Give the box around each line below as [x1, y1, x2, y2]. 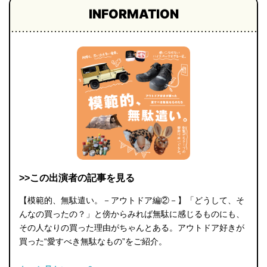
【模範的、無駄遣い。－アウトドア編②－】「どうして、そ [19, 195, 244, 205]
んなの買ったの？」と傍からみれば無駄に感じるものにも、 [19, 209, 244, 219]
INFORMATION [88, 6, 179, 21]
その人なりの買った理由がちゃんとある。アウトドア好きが [19, 222, 244, 232]
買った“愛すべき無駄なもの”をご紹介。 [19, 236, 167, 246]
